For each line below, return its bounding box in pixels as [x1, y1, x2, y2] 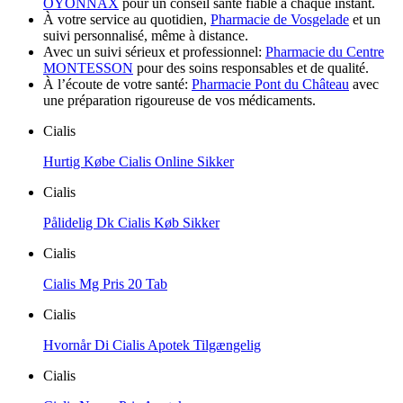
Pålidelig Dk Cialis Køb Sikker [43, 214, 219, 230]
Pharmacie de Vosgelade [210, 11, 349, 27]
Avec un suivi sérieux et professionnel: [43, 43, 265, 59]
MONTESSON [43, 59, 133, 76]
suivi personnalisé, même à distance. [43, 27, 248, 43]
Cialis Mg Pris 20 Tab [43, 275, 167, 291]
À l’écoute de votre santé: [43, 76, 192, 92]
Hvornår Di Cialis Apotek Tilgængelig [43, 336, 261, 353]
